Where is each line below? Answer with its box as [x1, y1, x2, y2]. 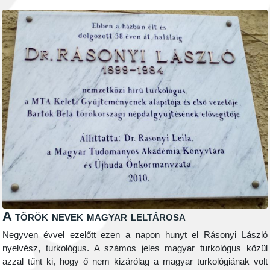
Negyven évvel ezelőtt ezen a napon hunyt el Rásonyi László [2, 230, 268, 240]
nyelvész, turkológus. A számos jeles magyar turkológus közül [2, 243, 268, 253]
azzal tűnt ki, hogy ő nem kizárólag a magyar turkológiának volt [2, 256, 268, 266]
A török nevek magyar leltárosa [2, 208, 186, 224]
